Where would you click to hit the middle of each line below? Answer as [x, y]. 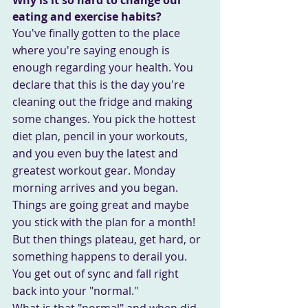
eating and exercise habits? [87, 16]
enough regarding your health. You [104, 67]
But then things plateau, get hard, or [108, 239]
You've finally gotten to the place [98, 33]
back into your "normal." [75, 290]
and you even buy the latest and [97, 153]
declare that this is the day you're [100, 84]
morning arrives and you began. [95, 187]
